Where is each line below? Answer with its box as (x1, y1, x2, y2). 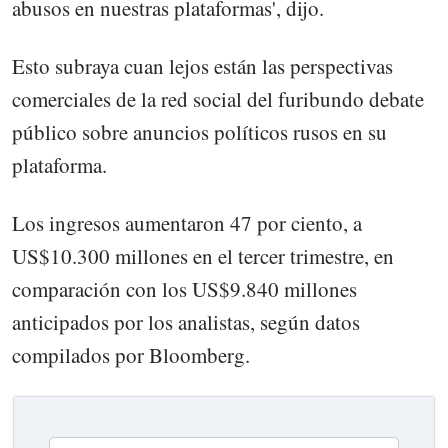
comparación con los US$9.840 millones (12, 275, 357, 304)
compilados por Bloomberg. (12, 341, 250, 370)
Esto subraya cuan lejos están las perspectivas (12, 52, 393, 81)
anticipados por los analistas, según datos (12, 308, 360, 337)
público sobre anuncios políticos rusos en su (12, 118, 387, 147)
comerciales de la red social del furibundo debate (12, 85, 424, 114)
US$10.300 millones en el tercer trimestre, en (12, 242, 394, 271)
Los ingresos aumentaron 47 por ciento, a (12, 209, 362, 238)
